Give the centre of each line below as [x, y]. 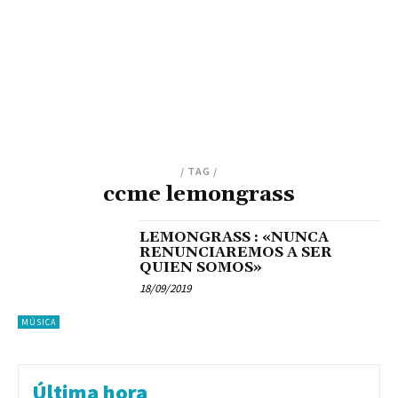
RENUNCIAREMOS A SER [236, 252]
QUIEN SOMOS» [201, 267]
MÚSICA [39, 322]
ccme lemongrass [199, 194]
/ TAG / [199, 171]
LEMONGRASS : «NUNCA [235, 237]
